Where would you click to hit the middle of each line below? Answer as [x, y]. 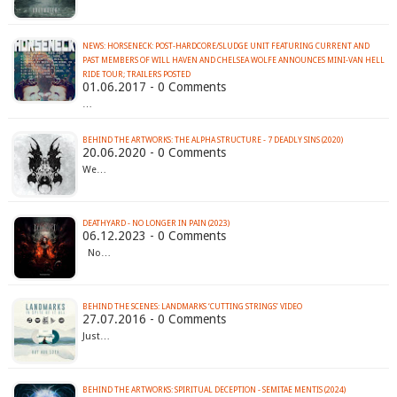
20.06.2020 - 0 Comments [154, 153]
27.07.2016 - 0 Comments [154, 319]
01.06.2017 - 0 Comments [154, 87]
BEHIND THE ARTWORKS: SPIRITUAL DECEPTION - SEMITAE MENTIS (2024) [214, 390]
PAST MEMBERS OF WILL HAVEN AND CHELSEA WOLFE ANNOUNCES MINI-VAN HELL [233, 61]
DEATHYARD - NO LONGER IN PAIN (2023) [156, 224]
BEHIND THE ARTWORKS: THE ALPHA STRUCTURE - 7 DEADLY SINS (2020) [212, 140]
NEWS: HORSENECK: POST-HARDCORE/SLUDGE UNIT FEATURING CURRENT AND [226, 47]
